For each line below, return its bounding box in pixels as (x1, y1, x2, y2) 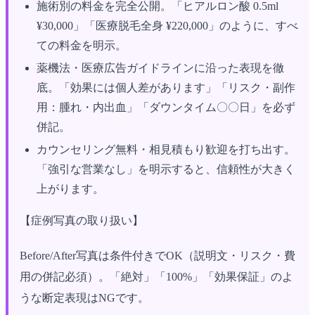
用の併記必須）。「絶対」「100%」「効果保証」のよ (20, 270, 293, 283)
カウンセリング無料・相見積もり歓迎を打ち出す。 (37, 143, 295, 155)
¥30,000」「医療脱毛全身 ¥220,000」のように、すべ (37, 19, 298, 32)
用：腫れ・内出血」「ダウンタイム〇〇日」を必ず (37, 101, 295, 113)
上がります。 (37, 182, 104, 195)
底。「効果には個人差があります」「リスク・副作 (37, 81, 295, 94)
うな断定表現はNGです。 (20, 291, 149, 304)
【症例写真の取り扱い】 (20, 214, 143, 226)
